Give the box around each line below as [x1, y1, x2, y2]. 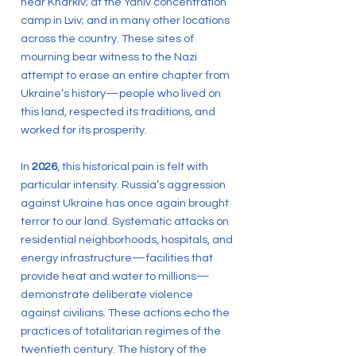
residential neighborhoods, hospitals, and [21, 234, 233, 246]
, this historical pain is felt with [57, 161, 208, 172]
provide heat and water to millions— [21, 270, 210, 282]
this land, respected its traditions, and [21, 106, 215, 118]
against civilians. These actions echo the [21, 307, 230, 319]
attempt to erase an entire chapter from [21, 69, 230, 81]
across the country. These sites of [21, 33, 194, 44]
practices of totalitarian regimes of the [21, 325, 221, 337]
